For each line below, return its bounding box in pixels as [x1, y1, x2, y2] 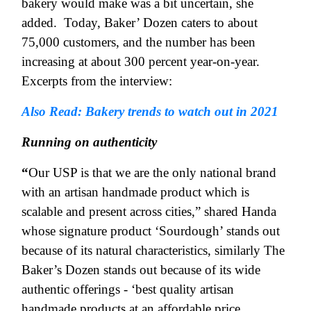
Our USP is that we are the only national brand [28, 165, 276, 180]
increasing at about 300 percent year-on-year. [22, 53, 260, 69]
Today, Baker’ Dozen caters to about [64, 15, 258, 30]
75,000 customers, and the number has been [22, 34, 255, 49]
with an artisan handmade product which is [22, 184, 249, 199]
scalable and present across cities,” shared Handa [22, 203, 276, 219]
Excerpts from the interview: [22, 73, 172, 88]
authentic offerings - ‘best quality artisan [22, 281, 234, 296]
